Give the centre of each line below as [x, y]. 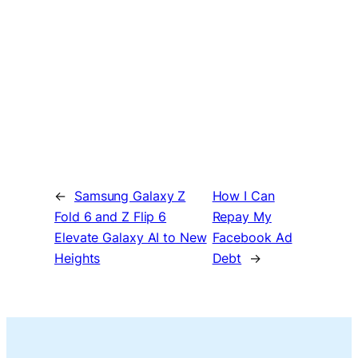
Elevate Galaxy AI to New [131, 237]
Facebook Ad [252, 237]
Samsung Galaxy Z [130, 195]
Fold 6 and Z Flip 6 [111, 216]
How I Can [243, 195]
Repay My [242, 216]
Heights [78, 258]
